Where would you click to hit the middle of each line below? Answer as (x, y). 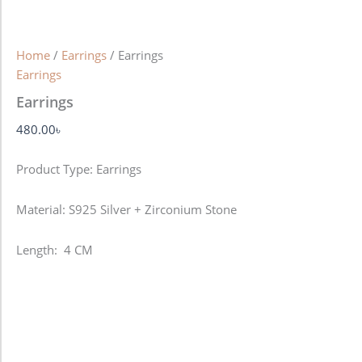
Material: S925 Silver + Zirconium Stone (126, 209)
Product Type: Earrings (79, 169)
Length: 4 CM (55, 249)
